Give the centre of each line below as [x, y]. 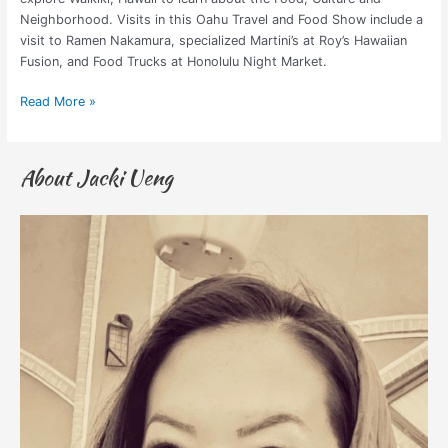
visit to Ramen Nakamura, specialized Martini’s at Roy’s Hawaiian [213, 41]
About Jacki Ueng [96, 176]
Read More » [57, 102]
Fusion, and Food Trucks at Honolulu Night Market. [173, 62]
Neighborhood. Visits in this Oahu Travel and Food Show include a [221, 20]
